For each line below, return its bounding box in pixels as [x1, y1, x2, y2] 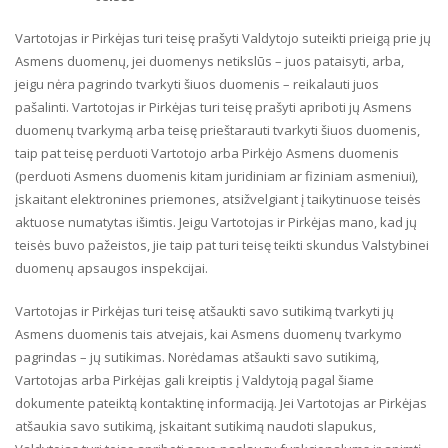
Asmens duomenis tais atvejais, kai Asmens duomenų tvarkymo [15, 325, 402, 343]
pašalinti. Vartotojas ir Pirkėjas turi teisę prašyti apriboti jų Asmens [15, 98, 412, 116]
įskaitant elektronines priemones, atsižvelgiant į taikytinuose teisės [15, 190, 421, 208]
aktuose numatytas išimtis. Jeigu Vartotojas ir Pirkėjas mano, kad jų [15, 213, 417, 231]
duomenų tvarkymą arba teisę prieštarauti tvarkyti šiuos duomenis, [15, 121, 420, 139]
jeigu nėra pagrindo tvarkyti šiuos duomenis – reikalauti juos [15, 75, 379, 93]
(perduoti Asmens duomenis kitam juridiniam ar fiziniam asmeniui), [15, 167, 418, 185]
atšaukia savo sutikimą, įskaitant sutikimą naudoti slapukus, [15, 417, 376, 435]
